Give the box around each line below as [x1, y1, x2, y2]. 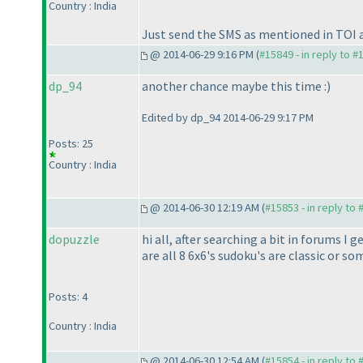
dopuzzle [49, 231, 100, 248]
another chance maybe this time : [142, 78, 327, 95]
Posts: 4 [49, 289, 88, 305]
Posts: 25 [49, 136, 93, 152]
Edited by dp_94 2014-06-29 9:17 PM [142, 110, 314, 126]
